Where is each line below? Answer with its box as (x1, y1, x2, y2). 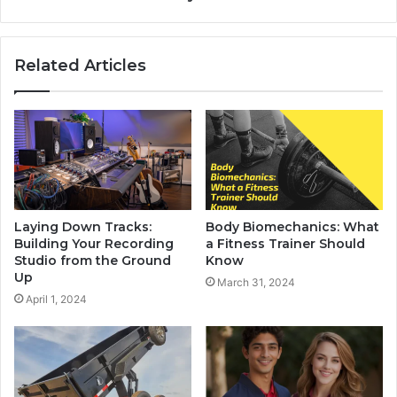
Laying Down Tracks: (14, 218, 152, 235)
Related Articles (14, 55, 146, 75)
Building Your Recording (14, 235, 174, 252)
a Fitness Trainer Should (206, 235, 365, 252)
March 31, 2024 (217, 275, 295, 289)
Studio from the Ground (14, 252, 171, 269)
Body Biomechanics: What (206, 218, 379, 235)
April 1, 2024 (26, 292, 87, 306)
